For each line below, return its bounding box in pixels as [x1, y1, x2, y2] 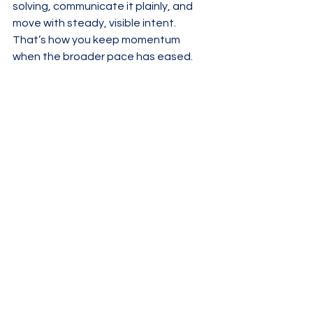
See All [193, 180, 224, 189]
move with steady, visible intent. [13, 17, 178, 29]
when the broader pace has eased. [13, 51, 193, 62]
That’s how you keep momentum [13, 34, 182, 45]
